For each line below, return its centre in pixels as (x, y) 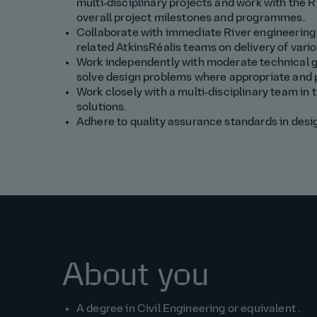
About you (136, 275)
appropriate (261, 78)
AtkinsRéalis (150, 48)
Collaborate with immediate (150, 34)
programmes (269, 19)
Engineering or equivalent (230, 310)
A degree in (107, 310)
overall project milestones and (156, 19)
